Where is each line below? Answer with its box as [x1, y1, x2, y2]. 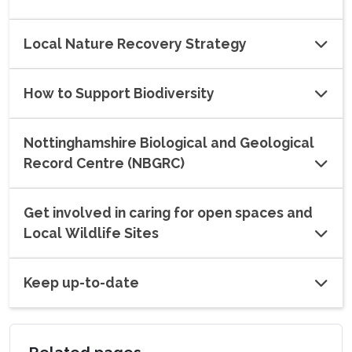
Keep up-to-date [24, 274, 139, 291]
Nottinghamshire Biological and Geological [24, 134, 314, 152]
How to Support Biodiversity [24, 85, 214, 102]
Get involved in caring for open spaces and [24, 204, 313, 222]
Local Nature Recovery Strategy [24, 35, 247, 53]
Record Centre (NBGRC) [24, 155, 185, 172]
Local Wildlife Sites [24, 225, 159, 242]
